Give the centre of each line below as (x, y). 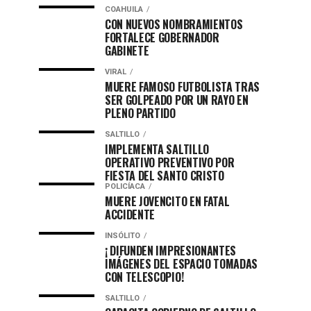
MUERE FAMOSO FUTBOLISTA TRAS (183, 87)
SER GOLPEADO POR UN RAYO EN (177, 100)
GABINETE (127, 51)
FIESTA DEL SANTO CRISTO (165, 176)
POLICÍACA (125, 186)
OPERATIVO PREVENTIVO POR (170, 162)
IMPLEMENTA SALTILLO (157, 149)
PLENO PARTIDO (140, 113)
